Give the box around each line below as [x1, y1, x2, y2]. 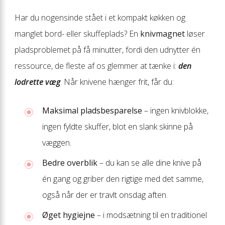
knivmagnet [140, 28, 185, 39]
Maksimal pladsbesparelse [42, 104, 142, 116]
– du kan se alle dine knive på [97, 157, 201, 168]
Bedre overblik [42, 157, 97, 168]
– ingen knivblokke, [142, 104, 208, 116]
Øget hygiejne [42, 209, 95, 220]
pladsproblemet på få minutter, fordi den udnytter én [15, 44, 200, 55]
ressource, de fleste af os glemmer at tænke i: [15, 60, 178, 71]
